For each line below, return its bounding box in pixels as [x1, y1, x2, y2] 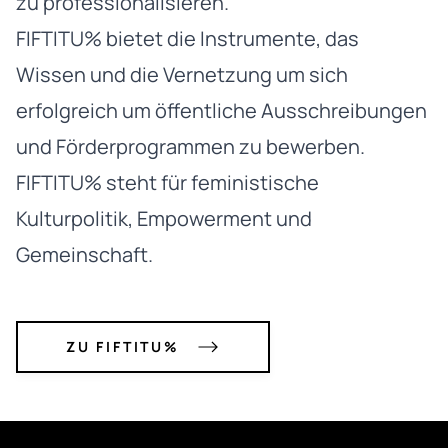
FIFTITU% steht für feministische [16, 169, 319, 197]
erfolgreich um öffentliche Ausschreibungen [16, 97, 427, 125]
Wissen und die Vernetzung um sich [16, 61, 348, 89]
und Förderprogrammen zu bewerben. [16, 133, 365, 161]
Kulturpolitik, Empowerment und [16, 205, 312, 233]
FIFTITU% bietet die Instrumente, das [16, 25, 359, 53]
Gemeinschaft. [16, 241, 153, 269]
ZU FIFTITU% [66, 337, 180, 357]
